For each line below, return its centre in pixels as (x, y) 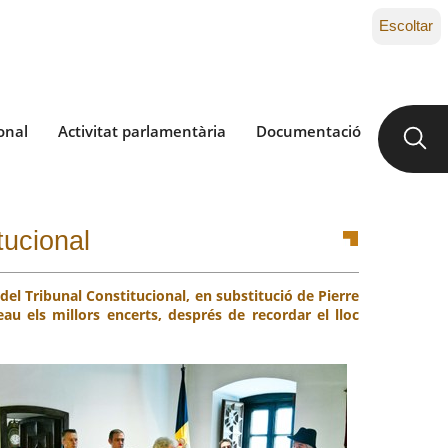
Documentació (308, 131)
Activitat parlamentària (142, 131)
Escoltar (406, 25)
